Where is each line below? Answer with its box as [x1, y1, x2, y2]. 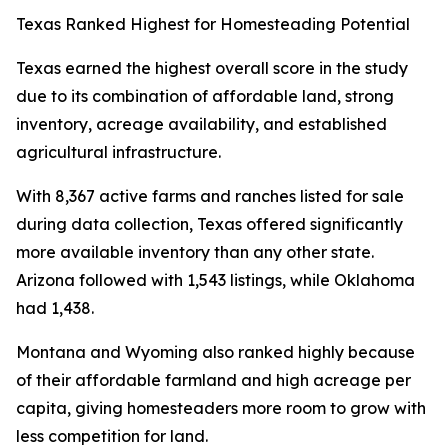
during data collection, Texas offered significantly [16, 214, 403, 235]
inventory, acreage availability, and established [16, 114, 387, 135]
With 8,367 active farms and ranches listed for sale [16, 186, 404, 207]
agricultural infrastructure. [16, 142, 221, 163]
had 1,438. [16, 298, 94, 319]
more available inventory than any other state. [16, 242, 374, 263]
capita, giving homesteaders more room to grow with [16, 398, 426, 419]
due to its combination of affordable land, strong [16, 86, 394, 107]
